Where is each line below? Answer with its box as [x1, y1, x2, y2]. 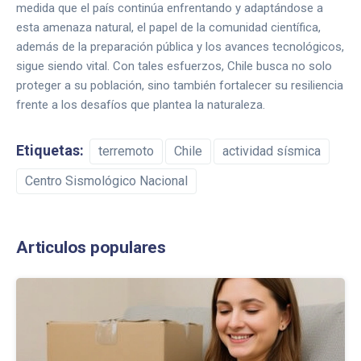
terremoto [98, 143, 154, 159]
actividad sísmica [222, 143, 321, 159]
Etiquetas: [16, 142, 84, 159]
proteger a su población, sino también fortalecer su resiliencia [16, 78, 343, 93]
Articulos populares [16, 238, 167, 257]
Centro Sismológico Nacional [25, 173, 188, 189]
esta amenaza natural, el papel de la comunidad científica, [16, 20, 321, 35]
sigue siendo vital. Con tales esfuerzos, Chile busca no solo [16, 59, 332, 73]
